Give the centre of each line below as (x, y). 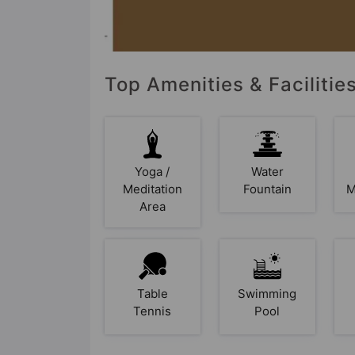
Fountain (267, 189)
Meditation (152, 189)
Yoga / (153, 171)
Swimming (267, 293)
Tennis (153, 311)
